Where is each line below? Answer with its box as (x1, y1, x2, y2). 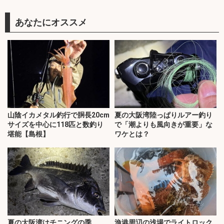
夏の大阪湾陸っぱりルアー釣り (114, 111, 212, 119)
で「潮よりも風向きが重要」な (114, 120, 212, 129)
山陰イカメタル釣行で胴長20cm (7, 111, 109, 119)
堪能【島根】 (7, 130, 49, 138)
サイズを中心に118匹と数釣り (7, 120, 103, 129)
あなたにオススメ (15, 15, 87, 29)
